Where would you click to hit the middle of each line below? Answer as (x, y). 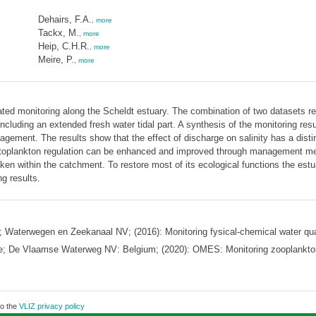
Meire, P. (56, 60)
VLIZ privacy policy (51, 306)
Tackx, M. (58, 33)
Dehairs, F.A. (65, 19)
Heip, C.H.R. (63, 46)
